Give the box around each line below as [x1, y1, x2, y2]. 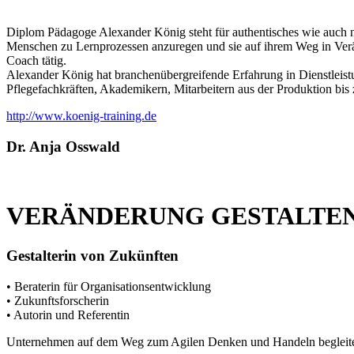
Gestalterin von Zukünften [6, 247, 179, 265]
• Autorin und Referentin [6, 307, 130, 322]
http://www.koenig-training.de [6, 108, 156, 122]
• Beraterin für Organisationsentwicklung [6, 279, 211, 293]
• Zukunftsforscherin [6, 293, 109, 307]
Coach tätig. [6, 53, 66, 67]
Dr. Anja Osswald [6, 137, 120, 155]
